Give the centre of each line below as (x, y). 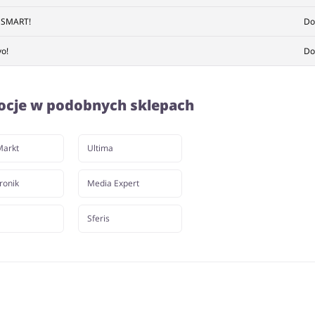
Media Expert (113, 183)
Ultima (100, 148)
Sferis (98, 218)
